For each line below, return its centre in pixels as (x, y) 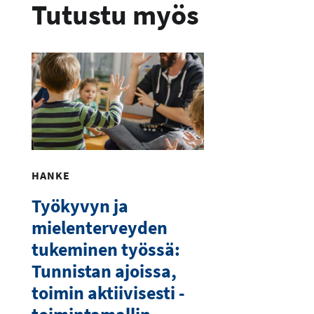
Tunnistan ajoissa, (104, 271)
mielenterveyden (99, 227)
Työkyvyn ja (80, 205)
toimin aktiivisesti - (108, 292)
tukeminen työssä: (105, 249)
